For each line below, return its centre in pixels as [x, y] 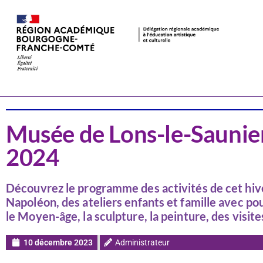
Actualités [59, 78]
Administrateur [142, 242]
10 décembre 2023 [58, 242]
